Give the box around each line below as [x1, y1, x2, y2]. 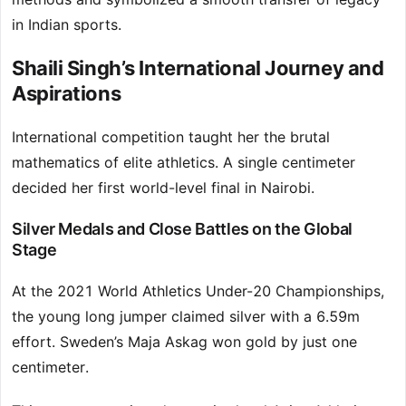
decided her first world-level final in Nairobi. [12, 179, 314, 198]
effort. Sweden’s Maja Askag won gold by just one [12, 333, 357, 352]
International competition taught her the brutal [12, 128, 330, 147]
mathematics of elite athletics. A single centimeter [12, 153, 355, 172]
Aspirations [12, 82, 121, 106]
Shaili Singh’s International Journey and [12, 56, 384, 81]
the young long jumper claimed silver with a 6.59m [12, 307, 360, 326]
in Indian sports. [12, 15, 121, 34]
